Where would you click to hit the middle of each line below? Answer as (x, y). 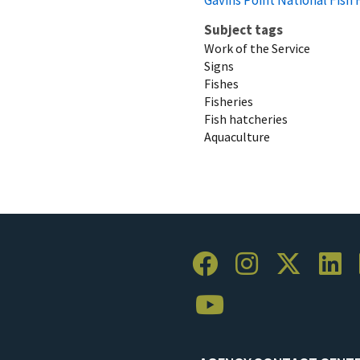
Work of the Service (257, 48)
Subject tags (243, 29)
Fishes (221, 83)
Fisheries (229, 101)
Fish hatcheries (246, 119)
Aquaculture (237, 136)
